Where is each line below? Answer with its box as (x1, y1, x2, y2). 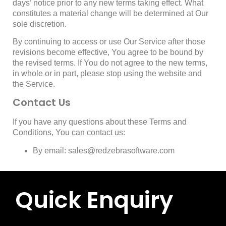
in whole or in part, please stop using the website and (13, 69, 202, 78)
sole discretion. (13, 19, 67, 28)
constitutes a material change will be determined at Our (13, 9, 208, 18)
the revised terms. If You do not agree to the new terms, (13, 58, 207, 67)
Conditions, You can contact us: (13, 128, 125, 137)
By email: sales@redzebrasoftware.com (33, 146, 175, 155)
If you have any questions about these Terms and (13, 118, 187, 127)
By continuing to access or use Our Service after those (13, 37, 205, 46)
